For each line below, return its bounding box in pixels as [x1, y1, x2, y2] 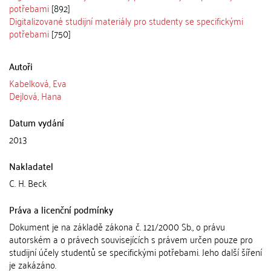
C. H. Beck [9, 174, 47, 191]
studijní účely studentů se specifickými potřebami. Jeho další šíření [9, 243, 262, 260]
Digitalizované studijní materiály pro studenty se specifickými [9, 12, 243, 29]
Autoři [9, 57, 33, 74]
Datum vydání [9, 114, 64, 131]
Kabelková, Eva [9, 74, 67, 91]
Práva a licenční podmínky [9, 201, 113, 218]
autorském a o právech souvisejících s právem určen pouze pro [9, 230, 253, 247]
